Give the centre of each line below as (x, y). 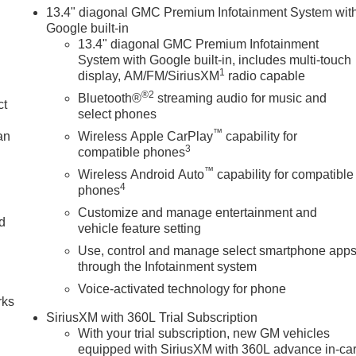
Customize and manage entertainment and (198, 212)
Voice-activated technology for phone (182, 288)
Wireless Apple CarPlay (146, 136)
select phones (118, 114)
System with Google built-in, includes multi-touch (215, 60)
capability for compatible (284, 174)
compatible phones (132, 152)
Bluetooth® (110, 98)
